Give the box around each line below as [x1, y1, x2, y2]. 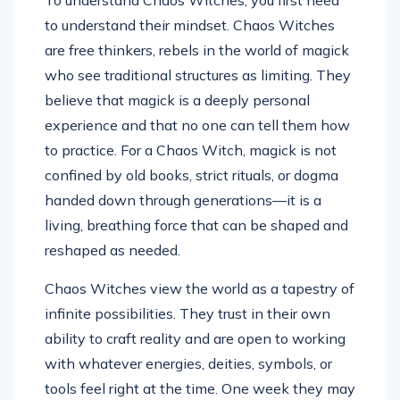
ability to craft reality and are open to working [45, 329, 346, 348]
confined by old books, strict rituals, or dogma [45, 166, 338, 185]
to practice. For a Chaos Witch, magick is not [45, 141, 337, 160]
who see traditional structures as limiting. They [45, 66, 351, 85]
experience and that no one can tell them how [45, 116, 350, 135]
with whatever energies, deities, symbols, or [45, 354, 332, 373]
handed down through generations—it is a [45, 191, 321, 210]
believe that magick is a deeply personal [45, 91, 310, 110]
